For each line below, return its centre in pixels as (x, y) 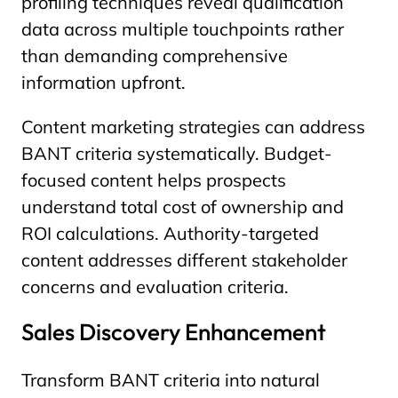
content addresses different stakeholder (184, 260)
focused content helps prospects (154, 180)
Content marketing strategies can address (193, 127)
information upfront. (103, 82)
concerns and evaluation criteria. (155, 287)
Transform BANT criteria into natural (171, 380)
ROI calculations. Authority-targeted (170, 233)
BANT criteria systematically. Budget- (177, 153)
